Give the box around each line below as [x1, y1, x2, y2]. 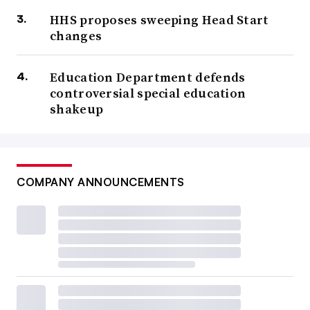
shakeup [50, 100, 104, 118]
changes [50, 27, 102, 45]
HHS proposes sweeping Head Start [50, 11, 269, 29]
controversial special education [50, 84, 246, 102]
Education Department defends [50, 69, 246, 86]
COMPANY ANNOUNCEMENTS [17, 175, 185, 190]
